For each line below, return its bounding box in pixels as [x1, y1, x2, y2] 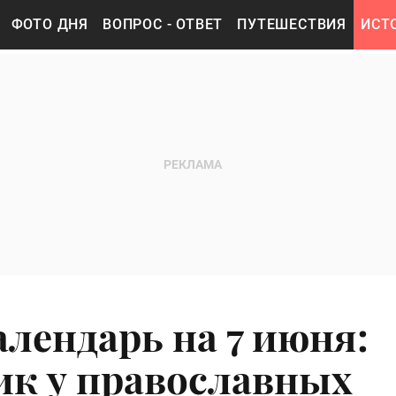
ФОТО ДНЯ [11, 16, 89, 33]
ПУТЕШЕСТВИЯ [237, 16, 347, 33]
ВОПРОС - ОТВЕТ [103, 16, 224, 33]
